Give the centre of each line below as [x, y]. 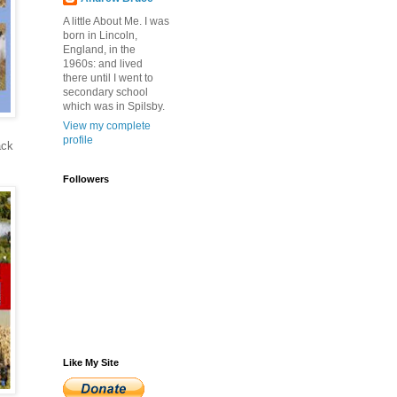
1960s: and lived [103, 64]
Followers [86, 179]
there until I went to [108, 78]
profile [78, 140]
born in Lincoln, [100, 35]
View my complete [107, 126]
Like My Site [91, 362]
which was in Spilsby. [114, 106]
